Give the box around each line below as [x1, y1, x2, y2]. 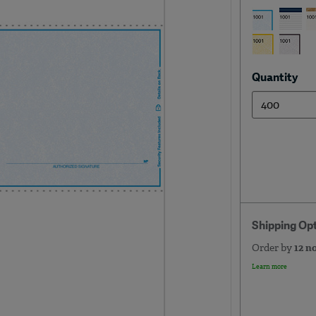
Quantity [251, 73, 298, 84]
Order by [251, 241, 294, 255]
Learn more [251, 262, 287, 271]
